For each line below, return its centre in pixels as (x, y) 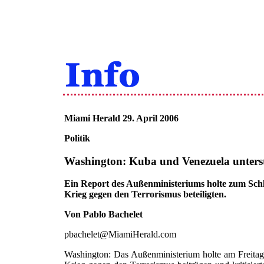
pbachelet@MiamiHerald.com (120, 235)
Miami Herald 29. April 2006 (121, 118)
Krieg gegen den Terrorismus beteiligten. (145, 194)
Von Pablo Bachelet (103, 214)
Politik (77, 138)
